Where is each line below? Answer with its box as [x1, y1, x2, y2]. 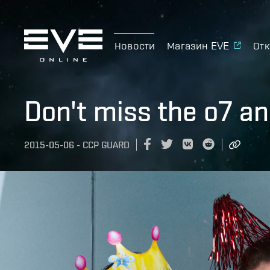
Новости [115, 39, 155, 52]
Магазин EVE [167, 39, 230, 52]
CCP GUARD [83, 139, 130, 151]
